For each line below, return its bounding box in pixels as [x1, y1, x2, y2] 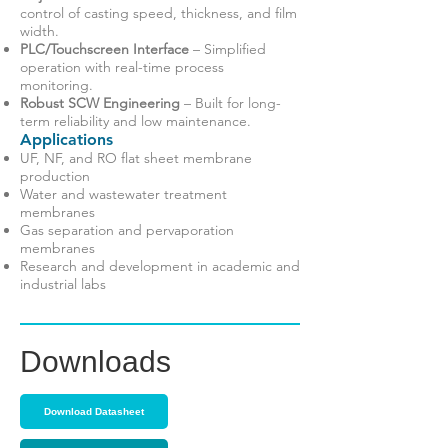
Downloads [20, 345, 171, 378]
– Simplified [189, 40, 266, 58]
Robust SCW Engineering [20, 94, 180, 112]
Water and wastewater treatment [20, 185, 227, 203]
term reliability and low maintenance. [20, 112, 251, 130]
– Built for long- [180, 94, 281, 112]
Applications [20, 130, 113, 149]
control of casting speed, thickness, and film [20, 4, 297, 22]
